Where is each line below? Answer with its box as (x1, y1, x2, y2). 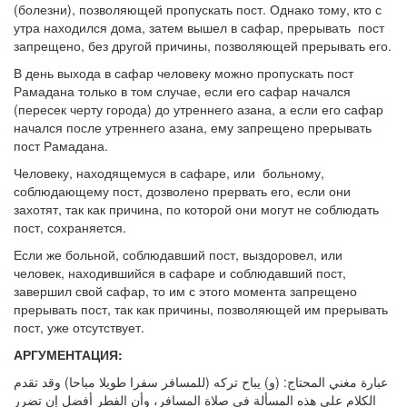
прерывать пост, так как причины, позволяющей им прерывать (14, 299, 388, 318)
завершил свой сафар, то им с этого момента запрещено (14, 281, 357, 300)
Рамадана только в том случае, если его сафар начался (14, 81, 351, 100)
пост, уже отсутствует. (14, 317, 144, 336)
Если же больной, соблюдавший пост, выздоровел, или (14, 244, 342, 263)
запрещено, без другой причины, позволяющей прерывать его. (14, 35, 392, 55)
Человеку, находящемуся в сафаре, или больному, (14, 163, 324, 182)
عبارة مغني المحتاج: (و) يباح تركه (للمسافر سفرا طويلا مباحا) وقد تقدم (14, 372, 388, 391)
